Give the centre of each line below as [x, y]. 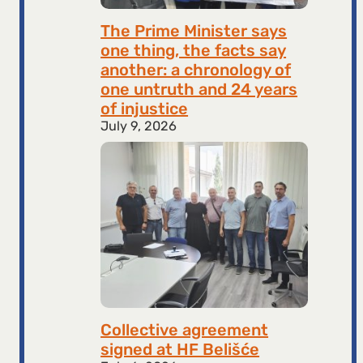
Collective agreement [185, 329]
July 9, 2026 [139, 126]
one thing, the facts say [194, 50]
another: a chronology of [196, 69]
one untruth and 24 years [199, 89]
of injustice [145, 108]
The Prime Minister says [194, 30]
